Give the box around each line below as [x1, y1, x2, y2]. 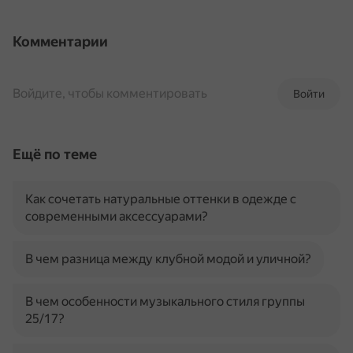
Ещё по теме [13, 146, 97, 162]
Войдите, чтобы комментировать [13, 86, 207, 101]
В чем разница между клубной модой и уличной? [25, 251, 311, 266]
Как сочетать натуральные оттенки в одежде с [25, 191, 296, 206]
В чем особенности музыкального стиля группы [25, 294, 305, 309]
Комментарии [13, 33, 108, 50]
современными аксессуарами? [25, 209, 208, 224]
